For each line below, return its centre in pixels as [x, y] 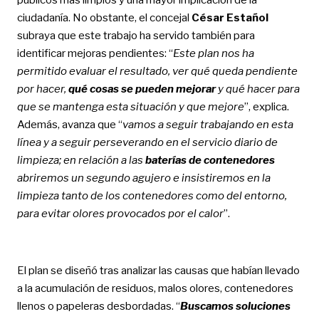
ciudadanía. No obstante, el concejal [104, 17]
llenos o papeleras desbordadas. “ [98, 306]
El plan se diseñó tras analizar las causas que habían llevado [158, 270]
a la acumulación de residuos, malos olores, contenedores [155, 288]
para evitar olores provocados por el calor [120, 213]
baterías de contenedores [209, 160]
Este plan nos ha [213, 53]
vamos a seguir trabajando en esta [208, 124]
